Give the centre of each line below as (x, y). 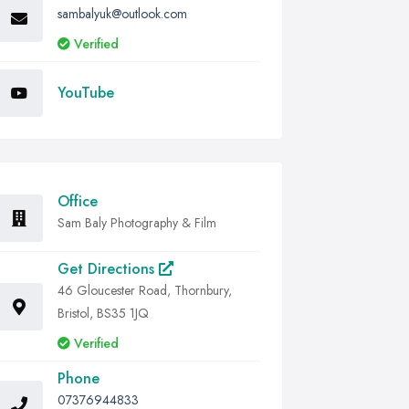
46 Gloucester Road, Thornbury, (145, 290)
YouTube (86, 93)
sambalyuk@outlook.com (122, 14)
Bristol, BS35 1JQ (103, 313)
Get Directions (108, 269)
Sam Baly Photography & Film (137, 223)
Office (78, 201)
